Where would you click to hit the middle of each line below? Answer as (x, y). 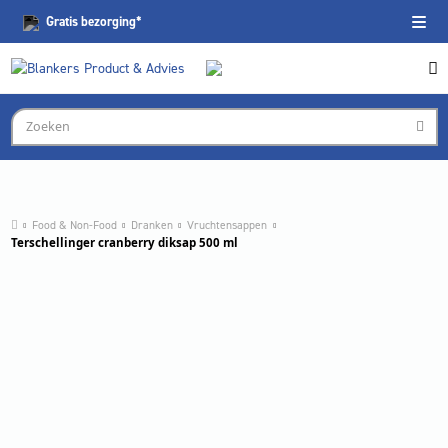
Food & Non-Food (74, 224)
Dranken (151, 224)
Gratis (61, 21)
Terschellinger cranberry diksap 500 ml (124, 242)
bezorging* (109, 21)
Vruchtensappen (227, 224)
